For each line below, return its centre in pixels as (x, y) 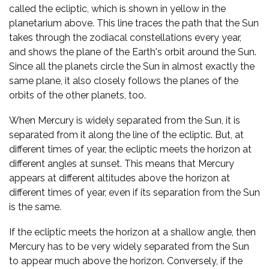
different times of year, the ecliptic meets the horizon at (130, 149)
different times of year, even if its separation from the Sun (134, 192)
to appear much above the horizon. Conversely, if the (126, 261)
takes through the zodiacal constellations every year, (125, 37)
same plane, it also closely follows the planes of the (124, 80)
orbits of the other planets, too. (77, 95)
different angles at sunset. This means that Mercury (122, 163)
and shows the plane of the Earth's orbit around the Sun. (133, 52)
